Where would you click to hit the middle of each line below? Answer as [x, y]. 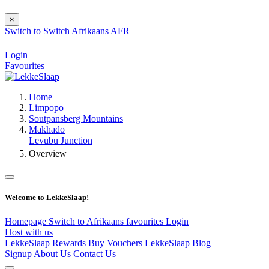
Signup [19, 253]
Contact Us [95, 253]
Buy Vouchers [116, 243]
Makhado [47, 130]
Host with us [29, 232]
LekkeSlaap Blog [178, 243]
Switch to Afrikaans [87, 221]
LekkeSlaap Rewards [47, 243]
